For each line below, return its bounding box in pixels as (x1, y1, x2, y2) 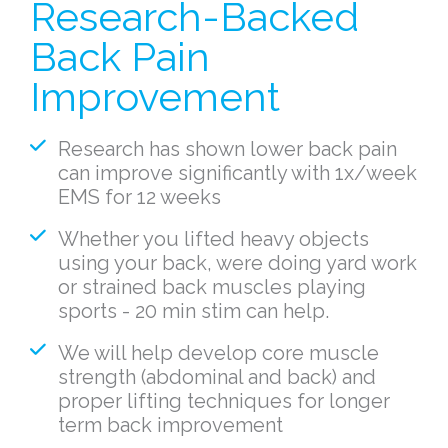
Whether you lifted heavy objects (57, 227, 369, 251)
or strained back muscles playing (57, 275, 366, 299)
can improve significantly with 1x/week (57, 161, 417, 185)
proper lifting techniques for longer (57, 389, 390, 413)
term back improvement (57, 413, 283, 437)
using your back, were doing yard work (57, 251, 417, 275)
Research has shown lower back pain (57, 137, 397, 161)
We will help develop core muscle (57, 341, 379, 365)
